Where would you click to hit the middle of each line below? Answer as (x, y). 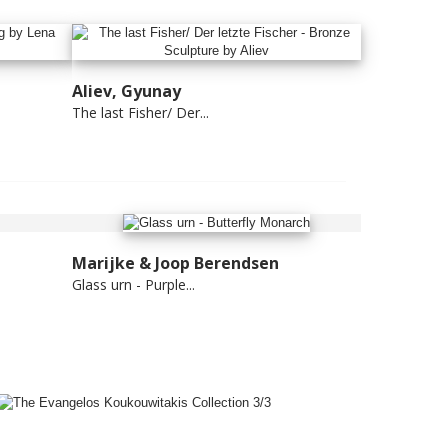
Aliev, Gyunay (127, 90)
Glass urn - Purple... (134, 285)
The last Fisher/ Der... (141, 112)
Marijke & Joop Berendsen (176, 263)
